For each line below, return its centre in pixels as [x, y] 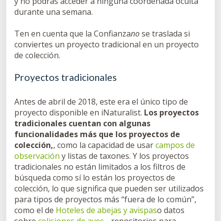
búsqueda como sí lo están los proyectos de [95, 178]
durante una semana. [54, 12]
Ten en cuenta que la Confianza [73, 34]
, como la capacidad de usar [104, 145]
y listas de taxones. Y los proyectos [124, 156]
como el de [35, 210]
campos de [175, 145]
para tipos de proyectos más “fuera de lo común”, [105, 200]
